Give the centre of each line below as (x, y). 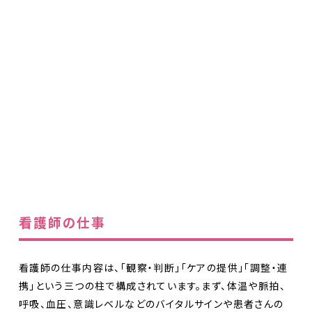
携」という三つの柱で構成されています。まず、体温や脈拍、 (152, 285)
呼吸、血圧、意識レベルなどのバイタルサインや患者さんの (151, 303)
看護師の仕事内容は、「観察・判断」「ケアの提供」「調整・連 (153, 267)
